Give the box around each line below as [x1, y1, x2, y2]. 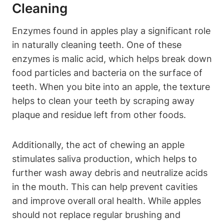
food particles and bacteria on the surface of [12, 67, 202, 78]
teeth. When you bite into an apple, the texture [12, 81, 210, 92]
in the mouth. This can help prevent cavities [12, 181, 197, 192]
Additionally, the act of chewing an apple [12, 139, 184, 150]
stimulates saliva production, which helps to [12, 153, 197, 164]
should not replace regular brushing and [12, 209, 180, 220]
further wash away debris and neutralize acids [12, 167, 207, 178]
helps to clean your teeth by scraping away [12, 95, 194, 106]
